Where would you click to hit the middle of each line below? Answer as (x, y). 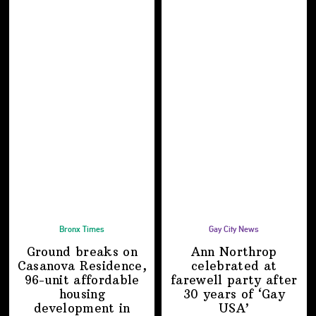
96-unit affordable (82, 280)
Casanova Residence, (82, 266)
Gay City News (234, 230)
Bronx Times (82, 230)
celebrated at (234, 266)
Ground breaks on (82, 252)
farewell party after (234, 280)
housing (82, 294)
